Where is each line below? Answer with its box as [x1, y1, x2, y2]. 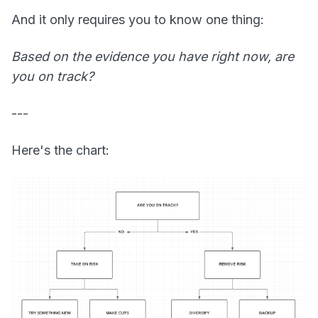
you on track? [11, 68, 94, 84]
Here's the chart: [11, 142, 109, 158]
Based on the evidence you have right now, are [11, 48, 294, 64]
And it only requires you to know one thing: [11, 11, 264, 27]
